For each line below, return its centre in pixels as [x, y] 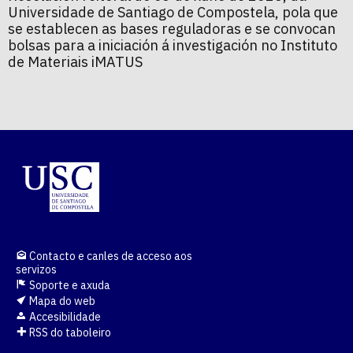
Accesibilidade [64, 317]
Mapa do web [61, 301]
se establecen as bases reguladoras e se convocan [172, 29]
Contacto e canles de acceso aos [110, 256]
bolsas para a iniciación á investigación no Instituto [173, 45]
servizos [36, 269]
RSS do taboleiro [69, 333]
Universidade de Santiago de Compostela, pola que [173, 12]
